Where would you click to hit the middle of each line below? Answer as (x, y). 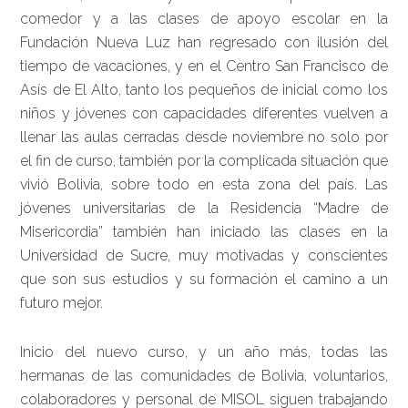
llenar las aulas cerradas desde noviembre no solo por (204, 137)
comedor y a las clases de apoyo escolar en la (204, 19)
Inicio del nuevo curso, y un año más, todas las (204, 352)
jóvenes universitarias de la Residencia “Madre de (204, 208)
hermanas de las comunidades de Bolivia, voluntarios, (204, 376)
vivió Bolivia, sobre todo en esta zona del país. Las (204, 184)
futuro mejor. (62, 303)
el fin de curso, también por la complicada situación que (204, 161)
